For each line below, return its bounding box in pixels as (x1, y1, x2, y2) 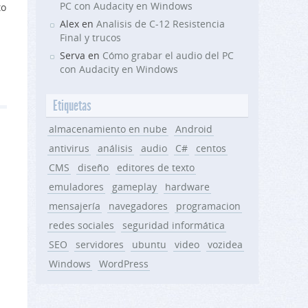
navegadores (109, 199, 168, 212)
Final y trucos (60, 31, 121, 44)
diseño (78, 161, 109, 174)
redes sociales (49, 219, 114, 232)
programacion (176, 199, 241, 212)
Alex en (60, 17, 96, 30)
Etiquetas (53, 97, 91, 114)
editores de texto (117, 161, 195, 174)
